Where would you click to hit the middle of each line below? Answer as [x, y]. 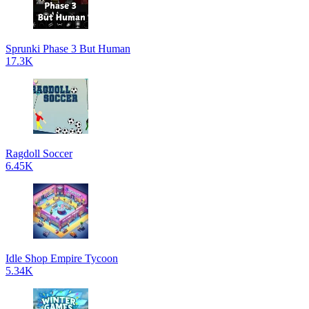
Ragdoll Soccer [39, 153]
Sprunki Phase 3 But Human [68, 49]
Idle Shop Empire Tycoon [62, 258]
